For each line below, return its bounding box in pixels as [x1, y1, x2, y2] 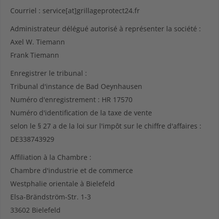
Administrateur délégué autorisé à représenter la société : [10, 24, 201, 33]
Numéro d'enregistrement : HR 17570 [10, 95, 132, 104]
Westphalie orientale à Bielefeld [10, 179, 115, 188]
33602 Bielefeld [10, 205, 61, 215]
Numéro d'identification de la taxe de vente [10, 108, 152, 117]
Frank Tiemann [10, 50, 59, 60]
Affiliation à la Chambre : [10, 153, 91, 162]
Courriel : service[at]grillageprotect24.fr [10, 6, 140, 15]
